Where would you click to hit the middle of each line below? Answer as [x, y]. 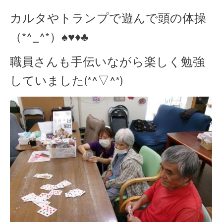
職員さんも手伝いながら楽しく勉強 [107, 62]
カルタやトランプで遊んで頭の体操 [108, 19]
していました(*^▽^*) [66, 81]
